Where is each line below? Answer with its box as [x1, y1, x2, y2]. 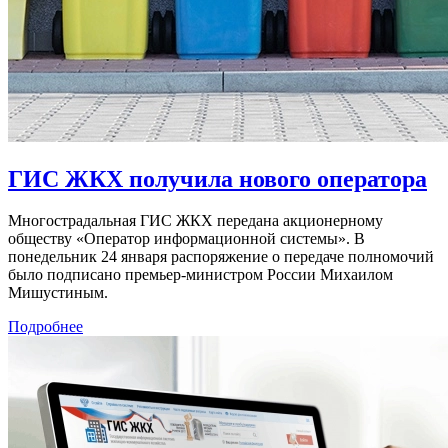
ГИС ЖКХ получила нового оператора [8, 165, 427, 192]
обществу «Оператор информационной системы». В [8, 230, 365, 248]
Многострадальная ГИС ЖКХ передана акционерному [8, 212, 383, 230]
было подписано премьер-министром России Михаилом [8, 266, 393, 284]
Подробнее [8, 318, 83, 336]
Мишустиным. [8, 284, 108, 302]
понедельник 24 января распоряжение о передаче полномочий [8, 248, 434, 266]
